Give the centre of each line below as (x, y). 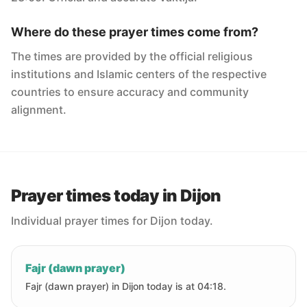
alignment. (39, 110)
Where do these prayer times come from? (135, 32)
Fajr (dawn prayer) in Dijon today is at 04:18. (126, 286)
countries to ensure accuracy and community (130, 92)
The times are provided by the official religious (132, 56)
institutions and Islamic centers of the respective (139, 74)
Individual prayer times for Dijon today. (112, 221)
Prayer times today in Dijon (116, 196)
